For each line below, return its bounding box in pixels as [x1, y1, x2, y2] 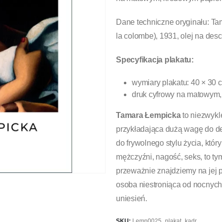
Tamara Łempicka [116, 111, 181, 120]
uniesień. [116, 194, 147, 203]
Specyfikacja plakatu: [116, 55, 194, 64]
